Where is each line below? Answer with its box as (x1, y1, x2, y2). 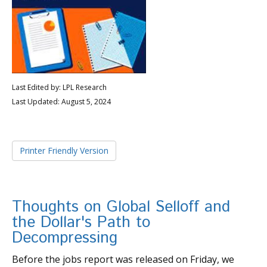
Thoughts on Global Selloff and (12, 195, 230, 218)
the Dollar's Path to (12, 211, 150, 234)
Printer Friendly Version (20, 144, 108, 156)
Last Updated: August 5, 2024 (12, 96, 111, 107)
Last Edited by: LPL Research (12, 82, 107, 92)
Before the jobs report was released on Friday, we (12, 252, 234, 266)
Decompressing (12, 226, 117, 249)
